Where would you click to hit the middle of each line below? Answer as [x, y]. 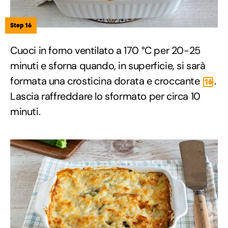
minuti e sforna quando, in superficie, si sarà [108, 66]
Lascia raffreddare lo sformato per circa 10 [105, 96]
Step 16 [21, 25]
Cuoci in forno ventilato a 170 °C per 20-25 [105, 51]
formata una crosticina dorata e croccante [106, 81]
